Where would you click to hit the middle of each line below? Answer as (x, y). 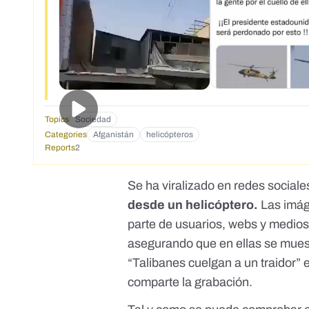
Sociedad (93, 120)
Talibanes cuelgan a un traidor (215, 263)
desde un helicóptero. (195, 205)
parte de (152, 225)
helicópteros (170, 135)
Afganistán (113, 135)
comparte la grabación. (190, 282)
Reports (60, 148)
